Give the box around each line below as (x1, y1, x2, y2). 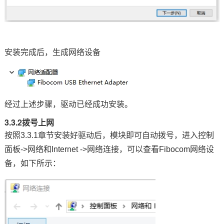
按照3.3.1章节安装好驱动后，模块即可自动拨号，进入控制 (4, 130, 214, 139)
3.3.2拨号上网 (4, 116, 54, 128)
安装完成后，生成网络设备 (4, 47, 100, 56)
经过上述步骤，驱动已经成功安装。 (4, 99, 132, 108)
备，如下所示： (4, 158, 60, 167)
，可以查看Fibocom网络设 (118, 144, 214, 153)
